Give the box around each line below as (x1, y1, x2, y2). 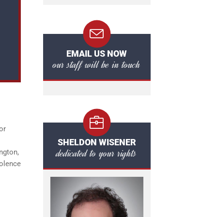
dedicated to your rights (57, 146, 137, 160)
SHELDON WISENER (57, 137, 136, 147)
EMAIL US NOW (66, 48, 127, 59)
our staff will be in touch (53, 57, 140, 72)
